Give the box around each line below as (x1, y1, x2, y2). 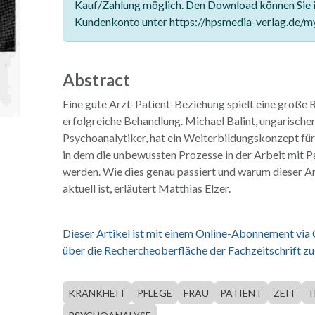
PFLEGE (136, 287, 172, 299)
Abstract (62, 70, 130, 90)
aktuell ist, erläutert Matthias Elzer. (62, 181, 231, 195)
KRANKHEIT (67, 287, 126, 299)
